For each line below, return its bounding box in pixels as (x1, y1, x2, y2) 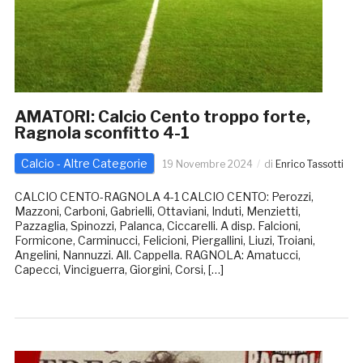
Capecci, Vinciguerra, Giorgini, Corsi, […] (14, 263, 224, 277)
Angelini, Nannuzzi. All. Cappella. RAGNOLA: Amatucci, (14, 248, 301, 263)
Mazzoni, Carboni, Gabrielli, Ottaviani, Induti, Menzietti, (14, 204, 301, 219)
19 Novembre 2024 (162, 158, 253, 171)
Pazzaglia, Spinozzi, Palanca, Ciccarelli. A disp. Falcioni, (14, 219, 301, 233)
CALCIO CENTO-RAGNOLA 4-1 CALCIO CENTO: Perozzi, (14, 190, 316, 204)
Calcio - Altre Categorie (20, 156, 147, 171)
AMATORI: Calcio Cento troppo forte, (14, 107, 310, 127)
